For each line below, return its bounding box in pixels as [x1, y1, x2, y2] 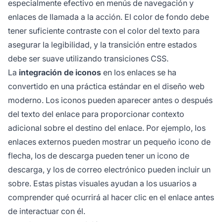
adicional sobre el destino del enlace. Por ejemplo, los [8, 123, 206, 133]
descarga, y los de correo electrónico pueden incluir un [8, 165, 211, 175]
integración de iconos [19, 67, 101, 78]
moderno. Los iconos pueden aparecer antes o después [8, 95, 213, 106]
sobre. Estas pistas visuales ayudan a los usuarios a [8, 178, 197, 189]
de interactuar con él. [8, 206, 85, 217]
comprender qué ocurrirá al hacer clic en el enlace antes [8, 192, 214, 203]
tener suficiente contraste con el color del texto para [8, 26, 200, 36]
